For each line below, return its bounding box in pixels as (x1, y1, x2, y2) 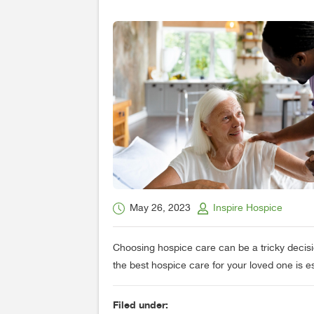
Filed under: (113, 299, 169, 310)
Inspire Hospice (213, 204, 283, 213)
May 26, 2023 (130, 204, 191, 213)
